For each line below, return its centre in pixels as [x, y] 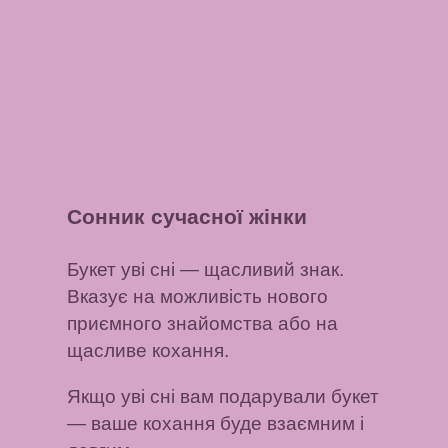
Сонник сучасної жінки [187, 216]
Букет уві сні [121, 270]
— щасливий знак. [260, 270]
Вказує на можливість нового [198, 297]
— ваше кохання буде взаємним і [216, 423]
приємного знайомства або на [203, 324]
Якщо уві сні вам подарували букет [223, 396]
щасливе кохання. [148, 351]
